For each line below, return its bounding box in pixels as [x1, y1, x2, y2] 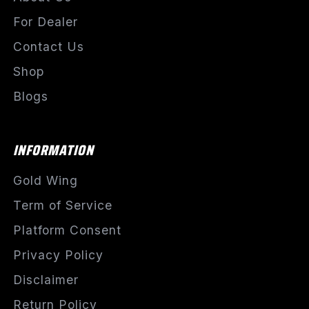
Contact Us [12, 39, 84, 54]
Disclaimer [12, 272, 79, 287]
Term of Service [12, 197, 112, 212]
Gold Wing [12, 172, 78, 188]
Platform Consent [12, 222, 121, 237]
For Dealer [12, 14, 78, 29]
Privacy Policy [12, 247, 103, 262]
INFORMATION [12, 138, 94, 161]
